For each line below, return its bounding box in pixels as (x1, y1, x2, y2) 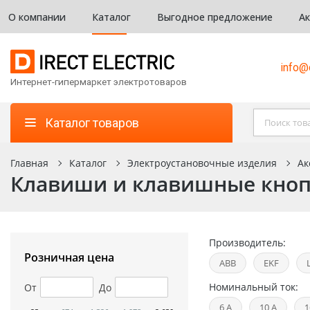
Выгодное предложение (157, 10, 273, 24)
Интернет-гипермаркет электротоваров (10, 76, 187, 87)
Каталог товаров (45, 115, 139, 130)
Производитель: (208, 236, 286, 249)
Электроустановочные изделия (127, 156, 277, 170)
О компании (8, 10, 66, 24)
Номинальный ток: (208, 280, 298, 293)
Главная (10, 156, 48, 170)
